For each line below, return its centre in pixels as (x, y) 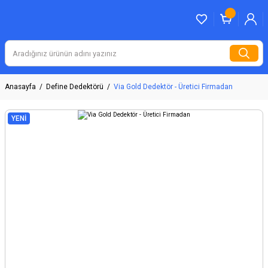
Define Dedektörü (75, 87)
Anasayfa (20, 87)
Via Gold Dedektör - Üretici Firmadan (173, 87)
